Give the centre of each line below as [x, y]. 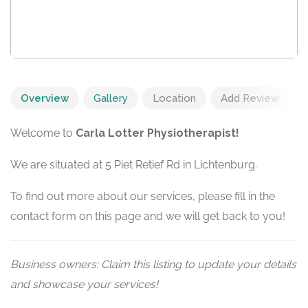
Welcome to [43, 133]
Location [174, 99]
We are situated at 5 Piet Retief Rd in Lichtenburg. [134, 165]
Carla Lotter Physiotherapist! [157, 133]
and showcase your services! [84, 285]
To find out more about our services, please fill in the [143, 197]
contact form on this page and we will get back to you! [148, 217]
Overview [45, 99]
